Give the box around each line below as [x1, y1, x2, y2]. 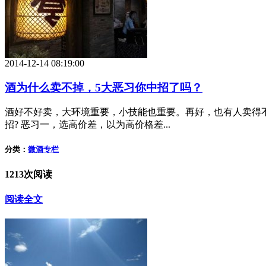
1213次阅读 [5, 169, 52, 179]
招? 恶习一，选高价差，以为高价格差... [5, 119, 170, 130]
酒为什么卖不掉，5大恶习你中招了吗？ [5, 81, 202, 94]
